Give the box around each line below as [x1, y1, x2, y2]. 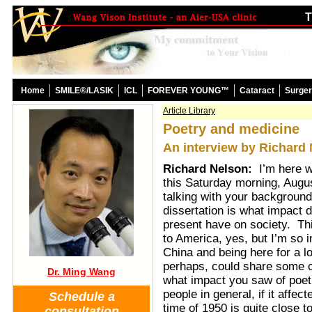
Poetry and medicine [163, 121, 299, 136]
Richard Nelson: [163, 162, 259, 175]
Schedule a [48, 290, 115, 304]
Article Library [163, 106, 215, 116]
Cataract [240, 86, 274, 95]
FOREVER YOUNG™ [148, 86, 229, 95]
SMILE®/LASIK [55, 86, 114, 95]
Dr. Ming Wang [47, 266, 116, 277]
